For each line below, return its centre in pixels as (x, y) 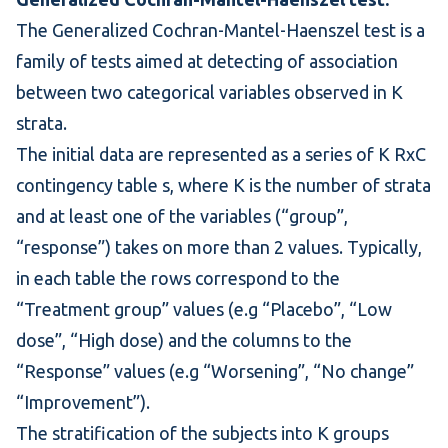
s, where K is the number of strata (294, 185)
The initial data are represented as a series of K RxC (221, 154)
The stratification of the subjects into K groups (202, 433)
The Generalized (84, 30)
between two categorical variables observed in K (209, 92)
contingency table (87, 185)
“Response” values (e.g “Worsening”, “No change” (215, 371)
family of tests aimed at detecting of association (207, 61)
